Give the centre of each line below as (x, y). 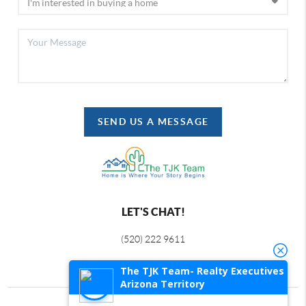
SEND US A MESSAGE (153, 122)
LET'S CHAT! (153, 212)
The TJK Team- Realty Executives (202, 271)
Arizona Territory (163, 284)
